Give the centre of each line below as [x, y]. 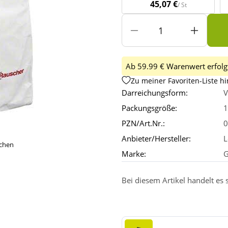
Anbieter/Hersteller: [156, 139]
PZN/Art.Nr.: [143, 123]
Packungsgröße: [149, 108]
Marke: [134, 154]
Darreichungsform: [155, 93]
